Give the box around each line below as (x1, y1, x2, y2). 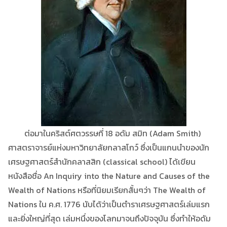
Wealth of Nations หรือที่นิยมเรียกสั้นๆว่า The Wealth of (8, 183, 206, 196)
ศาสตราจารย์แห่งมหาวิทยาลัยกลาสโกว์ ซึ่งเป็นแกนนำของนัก (8, 141, 209, 154)
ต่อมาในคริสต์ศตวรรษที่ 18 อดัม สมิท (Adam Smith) (8, 127, 201, 139)
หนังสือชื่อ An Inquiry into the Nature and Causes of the (8, 169, 210, 182)
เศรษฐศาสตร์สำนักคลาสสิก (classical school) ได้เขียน (8, 155, 196, 168)
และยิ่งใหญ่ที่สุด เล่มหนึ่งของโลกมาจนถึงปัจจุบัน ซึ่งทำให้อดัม (8, 212, 211, 224)
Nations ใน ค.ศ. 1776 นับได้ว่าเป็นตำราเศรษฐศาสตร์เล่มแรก (8, 198, 210, 210)
